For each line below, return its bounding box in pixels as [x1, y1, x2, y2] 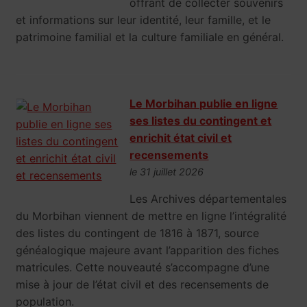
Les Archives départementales [130, 192, 287, 206]
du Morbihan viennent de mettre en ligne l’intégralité [16, 209, 287, 223]
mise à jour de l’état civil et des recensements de [16, 278, 269, 292]
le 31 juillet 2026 [130, 166, 204, 178]
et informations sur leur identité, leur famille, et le [16, 13, 271, 27]
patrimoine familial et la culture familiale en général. [16, 30, 284, 45]
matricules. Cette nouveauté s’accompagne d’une [16, 260, 270, 275]
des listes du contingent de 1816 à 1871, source [16, 226, 260, 241]
